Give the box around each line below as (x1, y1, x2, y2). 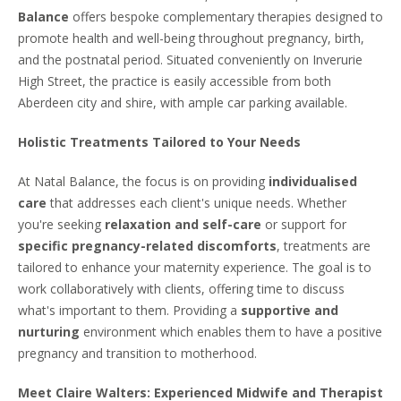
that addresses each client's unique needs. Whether (47, 193, 346, 211)
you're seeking (18, 215, 105, 233)
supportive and (241, 301, 338, 319)
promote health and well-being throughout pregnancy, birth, (18, 29, 364, 47)
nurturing (18, 322, 83, 340)
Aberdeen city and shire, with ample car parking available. (18, 93, 347, 111)
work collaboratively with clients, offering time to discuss (18, 279, 345, 297)
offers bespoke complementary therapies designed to (69, 7, 383, 25)
